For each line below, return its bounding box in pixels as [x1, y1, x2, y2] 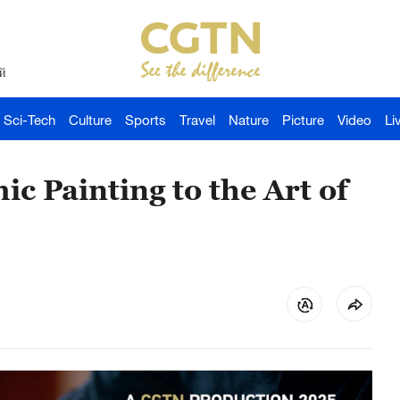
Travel [179, 112, 215, 128]
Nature [229, 112, 269, 128]
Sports [125, 112, 166, 128]
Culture [69, 112, 112, 128]
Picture [282, 112, 324, 128]
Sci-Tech [4, 112, 55, 128]
